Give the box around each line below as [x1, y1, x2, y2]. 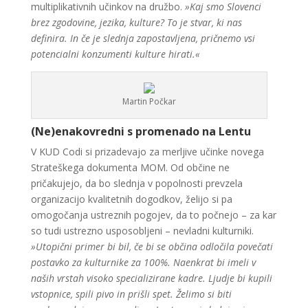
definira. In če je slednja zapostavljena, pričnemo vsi [30, 32, 255, 45]
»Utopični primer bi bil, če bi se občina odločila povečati [30, 240, 273, 253]
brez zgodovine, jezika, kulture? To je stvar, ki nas [30, 16, 242, 29]
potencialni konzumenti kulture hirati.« [30, 47, 200, 60]
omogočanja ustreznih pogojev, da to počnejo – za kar [30, 208, 276, 221]
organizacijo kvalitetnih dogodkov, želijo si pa [30, 192, 232, 206]
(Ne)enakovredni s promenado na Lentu [30, 124, 251, 139]
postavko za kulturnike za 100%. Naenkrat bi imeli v [30, 256, 256, 269]
